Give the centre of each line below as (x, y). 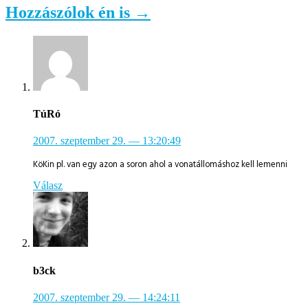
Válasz (48, 186)
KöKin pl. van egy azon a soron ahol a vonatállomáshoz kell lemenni (160, 165)
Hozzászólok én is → (78, 13)
